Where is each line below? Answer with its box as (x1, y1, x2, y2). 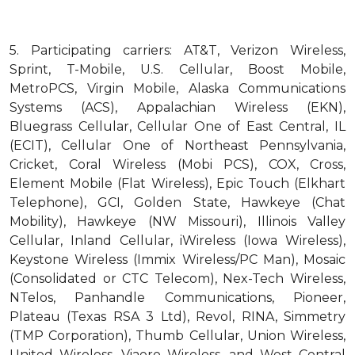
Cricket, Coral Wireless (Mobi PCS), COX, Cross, (10, 157, 345, 172)
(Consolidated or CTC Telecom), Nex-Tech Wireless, (10, 271, 345, 286)
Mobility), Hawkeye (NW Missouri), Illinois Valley (10, 214, 345, 229)
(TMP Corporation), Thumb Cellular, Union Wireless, (10, 328, 345, 343)
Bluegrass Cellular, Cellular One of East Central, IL (10, 119, 345, 134)
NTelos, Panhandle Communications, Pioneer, (10, 290, 345, 305)
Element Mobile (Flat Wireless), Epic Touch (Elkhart (10, 176, 345, 191)
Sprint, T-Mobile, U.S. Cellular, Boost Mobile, (10, 62, 345, 77)
